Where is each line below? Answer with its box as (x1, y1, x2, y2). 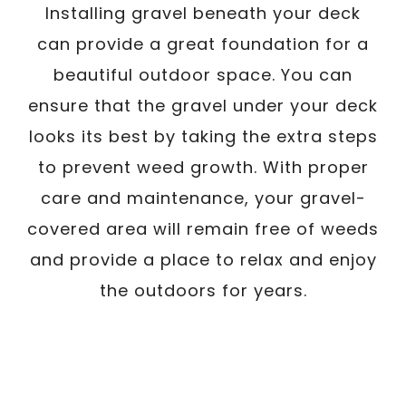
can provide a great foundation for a (37, 32, 369, 55)
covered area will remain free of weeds (27, 217, 379, 240)
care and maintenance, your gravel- (40, 186, 366, 209)
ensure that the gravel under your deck (28, 93, 378, 117)
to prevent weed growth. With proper (37, 155, 369, 179)
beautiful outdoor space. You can (53, 63, 353, 86)
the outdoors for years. (99, 278, 307, 302)
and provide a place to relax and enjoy (29, 247, 377, 271)
